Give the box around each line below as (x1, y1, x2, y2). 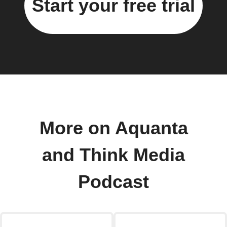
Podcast (78, 171, 149, 192)
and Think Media (42, 144, 185, 165)
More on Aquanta (39, 118, 188, 138)
